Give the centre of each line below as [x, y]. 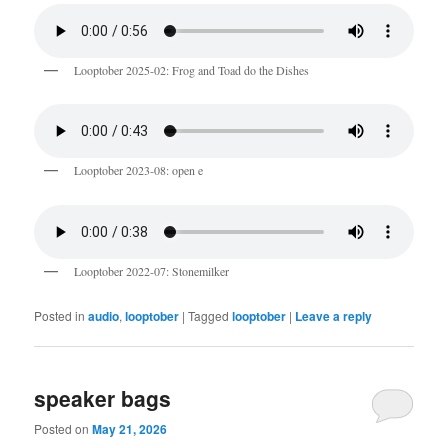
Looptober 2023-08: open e [139, 170]
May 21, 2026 [130, 429]
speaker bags [103, 397]
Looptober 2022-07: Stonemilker [152, 270]
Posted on [63, 429]
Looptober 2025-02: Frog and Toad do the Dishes [192, 69]
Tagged [209, 315]
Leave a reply [334, 315]
